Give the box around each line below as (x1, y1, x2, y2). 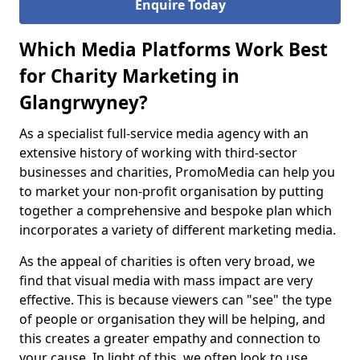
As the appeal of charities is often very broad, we (19, 252, 315, 270)
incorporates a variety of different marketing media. (19, 221, 336, 239)
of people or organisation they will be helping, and (19, 310, 325, 328)
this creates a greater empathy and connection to (19, 329, 321, 347)
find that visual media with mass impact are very (19, 272, 313, 289)
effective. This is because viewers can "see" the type (19, 291, 332, 309)
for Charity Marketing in (19, 63, 239, 88)
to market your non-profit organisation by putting (19, 182, 324, 200)
